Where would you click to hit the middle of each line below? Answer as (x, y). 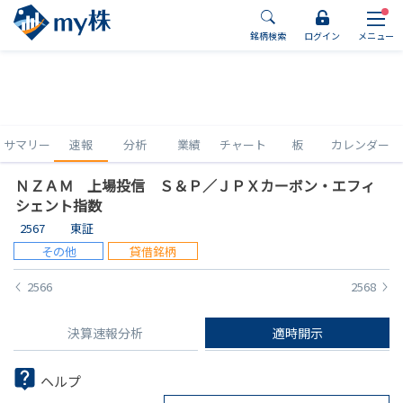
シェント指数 (58, 205)
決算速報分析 (106, 333)
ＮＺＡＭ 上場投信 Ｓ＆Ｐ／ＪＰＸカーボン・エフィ (195, 185)
